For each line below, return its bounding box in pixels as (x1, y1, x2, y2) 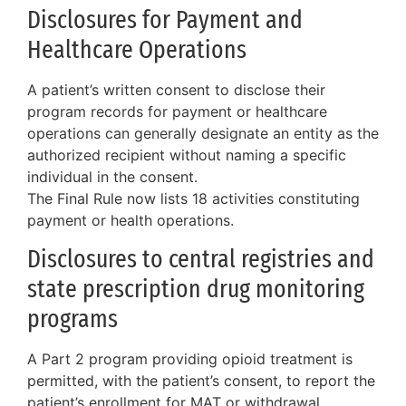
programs (27, 304, 118, 334)
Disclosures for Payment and (27, 4, 303, 34)
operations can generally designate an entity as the (27, 123, 379, 142)
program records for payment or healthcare (27, 101, 327, 121)
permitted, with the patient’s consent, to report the (27, 372, 375, 391)
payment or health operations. (27, 210, 234, 229)
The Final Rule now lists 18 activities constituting (27, 188, 360, 208)
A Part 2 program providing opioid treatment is (27, 350, 353, 369)
